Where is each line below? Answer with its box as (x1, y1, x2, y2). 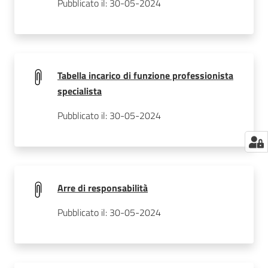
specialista (57, 84, 102, 98)
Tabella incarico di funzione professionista (57, 68, 233, 83)
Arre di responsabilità (57, 181, 148, 195)
